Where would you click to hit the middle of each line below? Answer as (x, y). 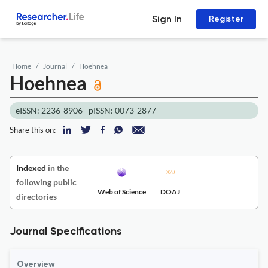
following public (46, 182)
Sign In (167, 19)
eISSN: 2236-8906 (49, 110)
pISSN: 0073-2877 (122, 110)
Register (226, 19)
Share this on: (33, 130)
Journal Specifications (66, 232)
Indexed (31, 168)
